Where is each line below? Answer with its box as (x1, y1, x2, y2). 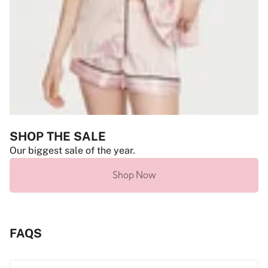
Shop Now (112, 167, 156, 183)
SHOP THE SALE (10, 129, 106, 144)
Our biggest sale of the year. (10, 145, 135, 157)
